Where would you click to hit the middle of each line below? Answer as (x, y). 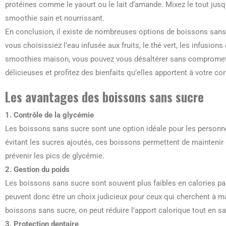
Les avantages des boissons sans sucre (104, 97)
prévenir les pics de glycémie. (55, 156)
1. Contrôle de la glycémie (49, 115)
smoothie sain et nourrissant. (55, 18)
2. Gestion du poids (37, 169)
